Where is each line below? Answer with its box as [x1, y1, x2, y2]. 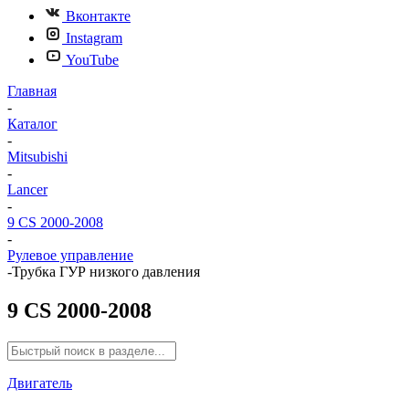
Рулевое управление [7, 247, 133, 263]
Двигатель [7, 374, 72, 391]
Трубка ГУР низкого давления [12, 264, 200, 279]
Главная [7, 83, 57, 99]
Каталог [7, 116, 58, 131]
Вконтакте [66, 8, 131, 24]
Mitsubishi [7, 149, 68, 164]
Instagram [66, 30, 122, 46]
